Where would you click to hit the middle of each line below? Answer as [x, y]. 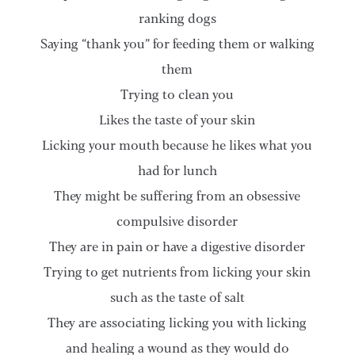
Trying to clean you [177, 94]
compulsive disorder [177, 221]
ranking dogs [177, 18]
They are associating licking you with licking [177, 323]
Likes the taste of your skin [177, 120]
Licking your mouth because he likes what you [177, 145]
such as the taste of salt [177, 297]
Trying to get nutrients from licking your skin [177, 272]
